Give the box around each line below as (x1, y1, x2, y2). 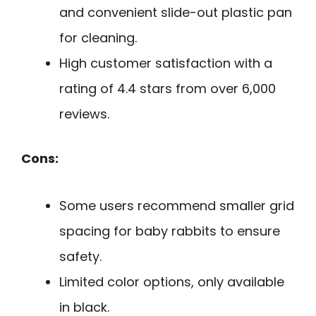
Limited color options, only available (59, 272, 284, 291)
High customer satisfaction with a (59, 54, 272, 73)
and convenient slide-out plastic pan (59, 4, 292, 22)
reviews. (59, 105, 109, 123)
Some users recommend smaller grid (59, 196, 294, 214)
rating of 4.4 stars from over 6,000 (59, 80, 276, 98)
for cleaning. (59, 29, 137, 47)
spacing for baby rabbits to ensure (59, 221, 280, 240)
